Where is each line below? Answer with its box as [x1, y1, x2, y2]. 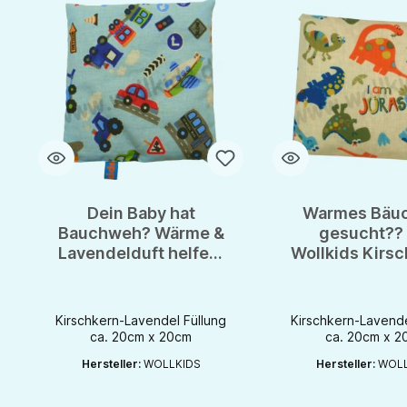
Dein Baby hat [86, 203, 195, 223]
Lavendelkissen [78, 283, 203, 303]
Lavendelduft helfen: [58, 243, 224, 263]
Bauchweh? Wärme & [57, 223, 224, 243]
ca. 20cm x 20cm [90, 329, 193, 345]
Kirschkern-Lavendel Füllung [55, 313, 227, 329]
